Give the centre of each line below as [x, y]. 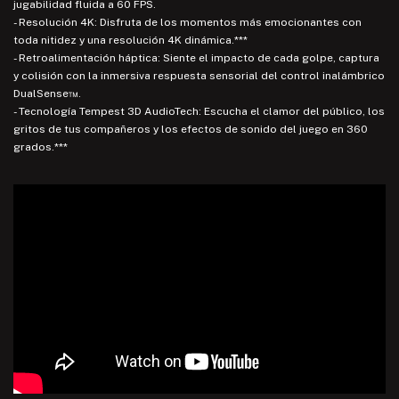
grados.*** [41, 147]
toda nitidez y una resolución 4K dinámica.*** [130, 40]
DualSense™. [47, 93]
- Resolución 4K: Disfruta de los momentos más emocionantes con [187, 22]
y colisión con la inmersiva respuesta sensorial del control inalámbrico [199, 75]
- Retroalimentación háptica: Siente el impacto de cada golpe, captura [196, 57]
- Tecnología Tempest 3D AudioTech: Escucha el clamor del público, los [199, 111]
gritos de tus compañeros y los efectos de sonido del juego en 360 [191, 129]
